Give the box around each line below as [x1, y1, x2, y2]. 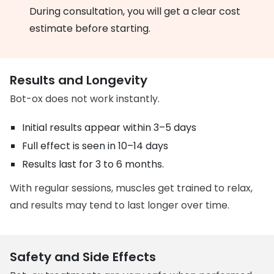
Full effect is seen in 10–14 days [22, 139, 169, 153]
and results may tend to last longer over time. [10, 198, 230, 212]
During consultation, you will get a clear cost [29, 4, 241, 18]
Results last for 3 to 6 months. [22, 157, 165, 171]
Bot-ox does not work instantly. [10, 92, 160, 106]
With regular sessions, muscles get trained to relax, [10, 181, 253, 195]
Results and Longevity [10, 72, 148, 89]
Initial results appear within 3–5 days [22, 120, 197, 135]
